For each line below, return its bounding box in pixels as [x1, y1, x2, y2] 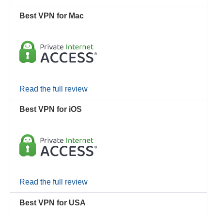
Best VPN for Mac [19, 12, 84, 20]
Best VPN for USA [19, 199, 86, 207]
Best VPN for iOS [19, 105, 82, 114]
